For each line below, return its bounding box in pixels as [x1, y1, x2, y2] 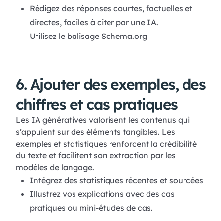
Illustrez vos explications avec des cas [29, 189, 175, 199]
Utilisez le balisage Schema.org [29, 31, 147, 41]
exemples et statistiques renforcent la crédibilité [16, 139, 197, 149]
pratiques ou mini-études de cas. [29, 203, 153, 213]
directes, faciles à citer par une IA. [29, 17, 158, 28]
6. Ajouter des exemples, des [16, 75, 205, 94]
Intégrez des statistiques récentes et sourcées [29, 175, 203, 185]
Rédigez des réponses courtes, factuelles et [29, 3, 192, 14]
